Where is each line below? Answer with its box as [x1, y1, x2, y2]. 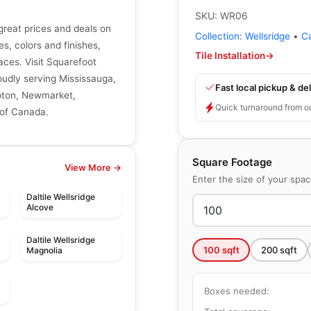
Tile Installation [195, 50, 265, 61]
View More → [65, 162, 121, 174]
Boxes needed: [204, 285, 269, 296]
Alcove [26, 202, 53, 213]
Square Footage [192, 155, 272, 169]
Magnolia [26, 245, 62, 256]
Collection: [195, 31, 245, 42]
